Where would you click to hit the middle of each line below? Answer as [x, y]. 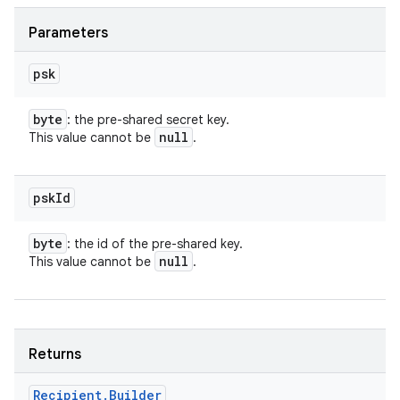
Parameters [68, 33]
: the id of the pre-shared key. [155, 244]
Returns [55, 354]
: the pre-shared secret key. [148, 120]
